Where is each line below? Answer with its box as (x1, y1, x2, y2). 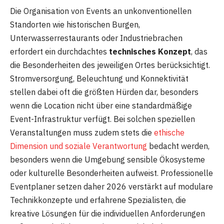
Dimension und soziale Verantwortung (10, 141, 147, 151)
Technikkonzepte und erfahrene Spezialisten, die (10, 195, 186, 205)
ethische (154, 127, 184, 138)
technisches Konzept (109, 46, 191, 57)
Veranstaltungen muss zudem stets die (10, 127, 154, 138)
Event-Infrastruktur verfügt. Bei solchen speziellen (10, 114, 195, 124)
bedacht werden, (147, 141, 209, 151)
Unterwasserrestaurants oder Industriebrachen (10, 33, 182, 43)
